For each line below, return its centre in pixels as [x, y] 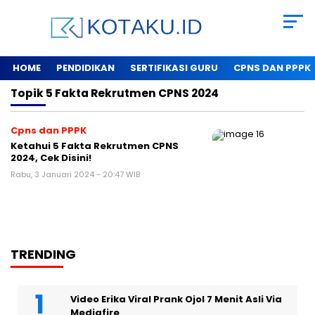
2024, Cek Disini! [51, 158]
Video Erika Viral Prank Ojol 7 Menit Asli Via [176, 300]
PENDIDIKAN [85, 68]
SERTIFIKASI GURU [174, 68]
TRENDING [43, 255]
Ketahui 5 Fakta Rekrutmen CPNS [95, 146]
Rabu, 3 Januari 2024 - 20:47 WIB [75, 175]
